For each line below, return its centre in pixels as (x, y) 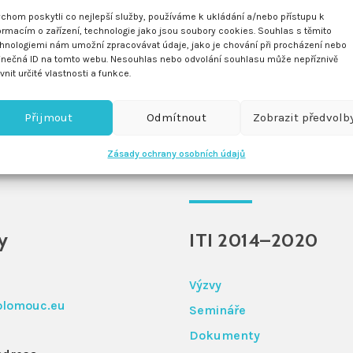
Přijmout (49, 117)
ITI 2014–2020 (254, 240)
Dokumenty (225, 335)
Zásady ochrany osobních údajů (176, 153)
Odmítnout (176, 117)
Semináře (217, 310)
